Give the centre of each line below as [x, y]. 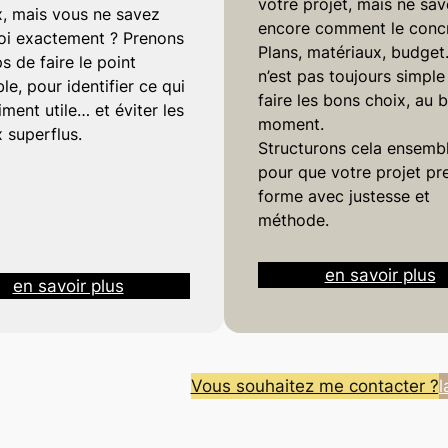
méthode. [293, 220]
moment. [290, 124]
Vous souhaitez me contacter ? [314, 385]
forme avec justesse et [343, 196]
